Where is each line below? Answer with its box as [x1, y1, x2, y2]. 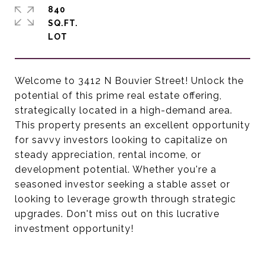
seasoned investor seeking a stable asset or [15, 179, 230, 190]
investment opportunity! [15, 223, 134, 234]
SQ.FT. [48, 18, 78, 28]
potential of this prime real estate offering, [15, 90, 222, 101]
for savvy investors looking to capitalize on [15, 134, 228, 146]
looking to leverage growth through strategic [15, 193, 236, 205]
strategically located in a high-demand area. [15, 105, 232, 116]
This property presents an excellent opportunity [15, 119, 250, 131]
